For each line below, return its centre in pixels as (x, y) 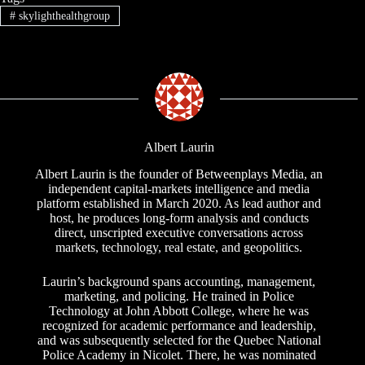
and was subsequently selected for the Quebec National (179, 340)
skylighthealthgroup (62, 15)
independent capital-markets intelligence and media (179, 188)
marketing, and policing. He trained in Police (179, 296)
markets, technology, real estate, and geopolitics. (179, 247)
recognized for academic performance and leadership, (179, 325)
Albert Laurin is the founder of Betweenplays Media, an (179, 174)
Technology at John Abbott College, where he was (179, 310)
